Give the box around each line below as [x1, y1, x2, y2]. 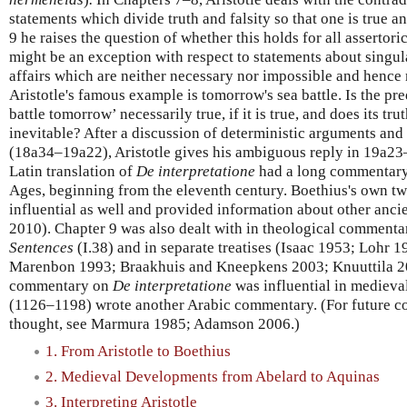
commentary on [9, 276, 113, 294]
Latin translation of [9, 162, 136, 180]
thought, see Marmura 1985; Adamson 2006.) [9, 314, 300, 333]
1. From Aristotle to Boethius [45, 342, 231, 360]
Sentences [9, 238, 74, 256]
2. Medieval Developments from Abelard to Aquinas [45, 367, 380, 385]
